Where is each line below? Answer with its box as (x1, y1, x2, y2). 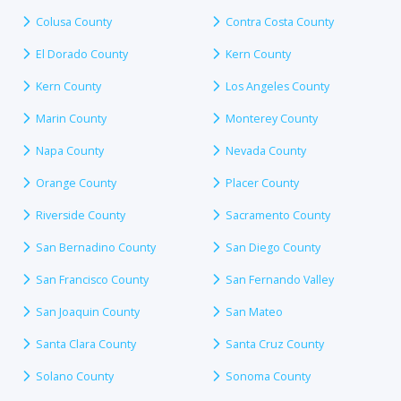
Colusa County (36, 13, 112, 30)
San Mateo (226, 303, 283, 320)
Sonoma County (226, 368, 311, 384)
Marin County (36, 110, 107, 126)
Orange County (36, 175, 116, 191)
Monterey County (226, 110, 318, 126)
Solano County (36, 368, 114, 384)
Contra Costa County (226, 13, 334, 30)
